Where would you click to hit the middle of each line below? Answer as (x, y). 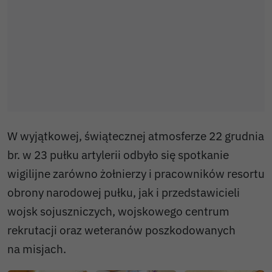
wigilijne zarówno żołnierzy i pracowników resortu (136, 173)
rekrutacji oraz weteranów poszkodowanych (121, 229)
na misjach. (37, 248)
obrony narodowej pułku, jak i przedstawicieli (124, 192)
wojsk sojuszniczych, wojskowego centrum (118, 211)
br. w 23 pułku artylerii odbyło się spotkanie (118, 154)
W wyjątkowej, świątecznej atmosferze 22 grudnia (136, 135)
